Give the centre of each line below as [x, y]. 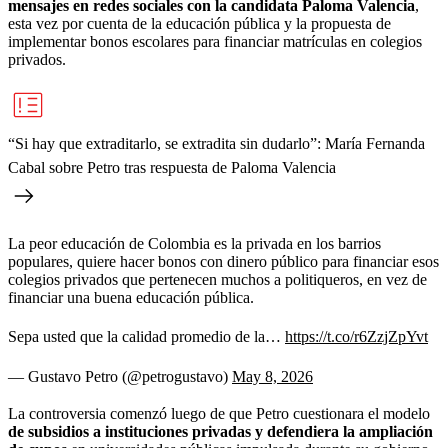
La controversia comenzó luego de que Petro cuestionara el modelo [219, 413]
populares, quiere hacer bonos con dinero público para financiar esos [223, 261]
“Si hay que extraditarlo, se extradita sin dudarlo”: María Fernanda [216, 143]
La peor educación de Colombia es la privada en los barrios [194, 243]
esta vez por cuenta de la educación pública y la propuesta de [199, 23]
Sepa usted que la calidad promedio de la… [146, 336]
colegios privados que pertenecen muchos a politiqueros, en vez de [217, 279]
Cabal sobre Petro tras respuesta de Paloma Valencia [172, 167]
